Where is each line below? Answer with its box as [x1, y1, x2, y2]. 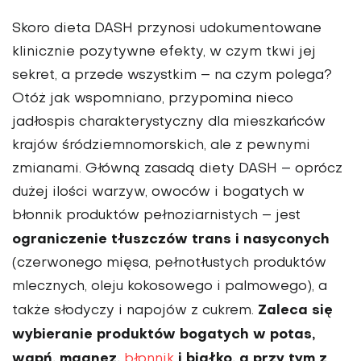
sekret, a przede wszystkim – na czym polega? [12, 68, 332, 82]
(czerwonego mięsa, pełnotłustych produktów [12, 256, 326, 270]
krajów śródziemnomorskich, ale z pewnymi [12, 139, 310, 152]
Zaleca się [258, 303, 333, 317]
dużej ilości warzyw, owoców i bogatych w [12, 185, 305, 199]
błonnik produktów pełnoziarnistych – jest [12, 209, 301, 222]
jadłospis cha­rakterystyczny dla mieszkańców [12, 115, 326, 129]
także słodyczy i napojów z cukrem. [12, 304, 258, 317]
